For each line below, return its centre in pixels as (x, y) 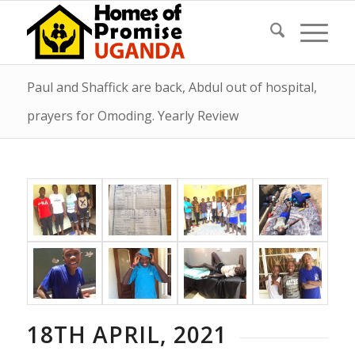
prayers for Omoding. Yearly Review (132, 116)
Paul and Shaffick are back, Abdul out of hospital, (172, 87)
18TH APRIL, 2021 (127, 334)
